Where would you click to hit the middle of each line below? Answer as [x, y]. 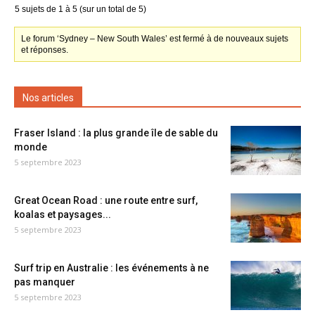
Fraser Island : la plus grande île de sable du [116, 133]
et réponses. [45, 50]
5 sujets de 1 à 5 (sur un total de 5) [81, 9]
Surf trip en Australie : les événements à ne [111, 268]
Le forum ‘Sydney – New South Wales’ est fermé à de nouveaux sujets [155, 39]
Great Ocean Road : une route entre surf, [106, 200]
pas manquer [45, 282]
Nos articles [48, 98]
